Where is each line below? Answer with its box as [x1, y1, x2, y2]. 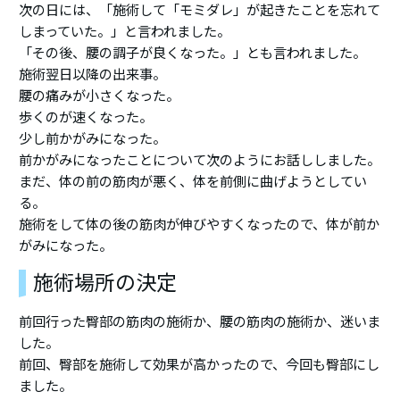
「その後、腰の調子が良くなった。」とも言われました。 [19, 45, 367, 61]
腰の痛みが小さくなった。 [19, 87, 180, 104]
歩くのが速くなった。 [19, 109, 154, 125]
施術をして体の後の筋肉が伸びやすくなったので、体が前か [19, 216, 380, 232]
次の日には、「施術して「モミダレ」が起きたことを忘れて [19, 2, 381, 18]
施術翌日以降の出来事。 [19, 66, 167, 82]
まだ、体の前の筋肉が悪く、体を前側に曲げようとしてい [19, 173, 368, 189]
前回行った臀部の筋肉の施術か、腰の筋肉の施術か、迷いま [19, 313, 381, 329]
